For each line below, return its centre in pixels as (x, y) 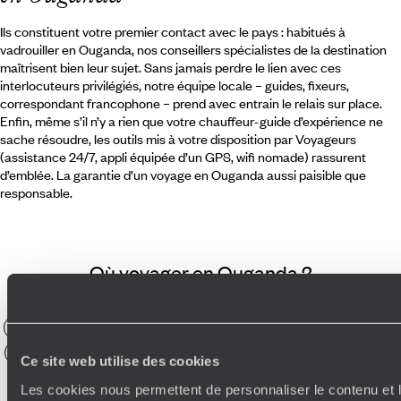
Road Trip (361, 352)
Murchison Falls (274, 352)
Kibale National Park (101, 377)
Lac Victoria (277, 377)
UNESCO (199, 377)
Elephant (102, 327)
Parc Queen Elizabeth (331, 327)
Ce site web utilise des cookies (120, 361)
